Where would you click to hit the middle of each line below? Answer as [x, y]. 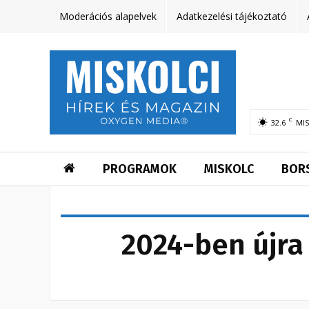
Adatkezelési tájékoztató [232, 16]
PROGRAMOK [140, 169]
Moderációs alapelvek [108, 16]
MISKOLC [229, 169]
